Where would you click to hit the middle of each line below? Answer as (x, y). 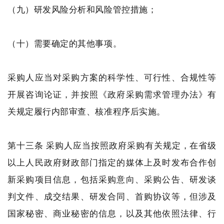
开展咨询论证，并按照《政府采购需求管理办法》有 (112, 94)
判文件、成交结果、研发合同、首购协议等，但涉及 (112, 196)
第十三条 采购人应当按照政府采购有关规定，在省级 (112, 145)
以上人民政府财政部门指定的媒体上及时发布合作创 (112, 162)
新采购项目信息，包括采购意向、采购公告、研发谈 (112, 179)
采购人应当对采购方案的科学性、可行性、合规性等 (112, 77)
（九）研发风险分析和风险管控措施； (82, 9)
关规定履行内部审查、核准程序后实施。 (86, 111)
